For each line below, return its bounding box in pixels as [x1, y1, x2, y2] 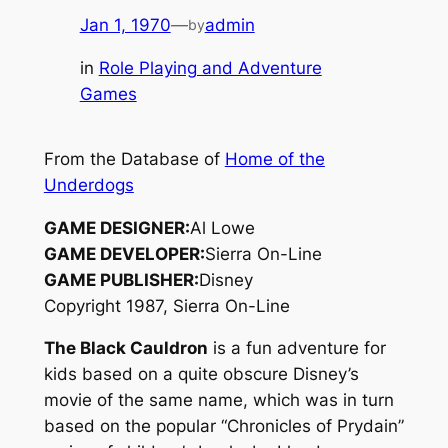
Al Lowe [189, 217, 255, 238]
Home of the [224, 148, 325, 169]
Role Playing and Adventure [98, 57, 322, 78]
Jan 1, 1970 [79, 14, 171, 35]
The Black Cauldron [43, 338, 208, 359]
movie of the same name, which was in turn [43, 390, 394, 411]
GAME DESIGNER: [43, 217, 190, 238]
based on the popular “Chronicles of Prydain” [43, 416, 404, 437]
